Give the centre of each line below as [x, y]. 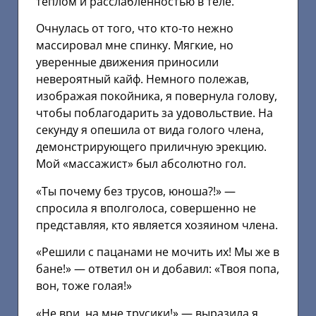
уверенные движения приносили [127, 62]
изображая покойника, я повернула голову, [157, 96]
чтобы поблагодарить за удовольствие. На [154, 113]
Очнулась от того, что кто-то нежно [135, 29]
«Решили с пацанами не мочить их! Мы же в [158, 252]
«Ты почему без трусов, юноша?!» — [136, 191]
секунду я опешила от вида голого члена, [150, 130]
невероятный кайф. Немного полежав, [142, 79]
